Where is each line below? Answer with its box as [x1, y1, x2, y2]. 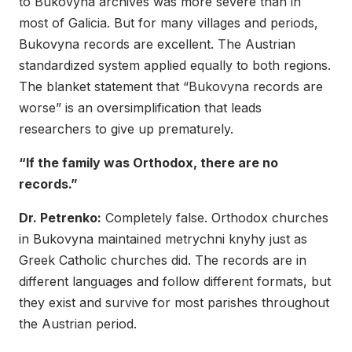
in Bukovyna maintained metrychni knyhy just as [19, 231, 307, 247]
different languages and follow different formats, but [19, 273, 331, 290]
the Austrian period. [19, 316, 137, 332]
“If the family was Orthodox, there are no [19, 155, 278, 171]
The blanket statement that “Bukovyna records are [19, 79, 323, 95]
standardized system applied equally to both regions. [19, 57, 331, 74]
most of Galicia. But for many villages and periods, [19, 15, 318, 31]
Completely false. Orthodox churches [101, 210, 328, 226]
